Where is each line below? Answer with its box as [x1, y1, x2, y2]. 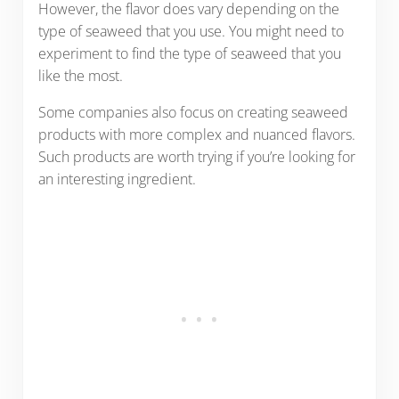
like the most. [37, 65, 123, 85]
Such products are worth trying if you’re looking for [37, 146, 355, 167]
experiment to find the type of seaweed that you [37, 43, 341, 63]
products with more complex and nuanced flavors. [37, 124, 355, 144]
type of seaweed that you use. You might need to [37, 20, 344, 41]
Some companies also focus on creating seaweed [37, 102, 348, 122]
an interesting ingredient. [37, 168, 196, 189]
